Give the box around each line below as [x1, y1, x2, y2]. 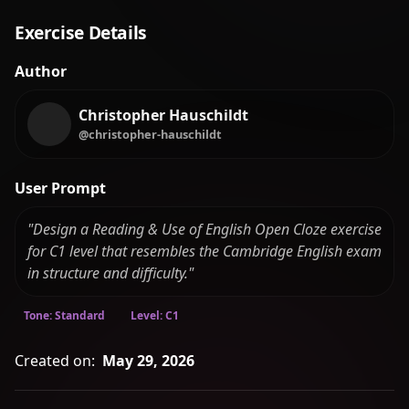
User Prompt [15, 177, 106, 198]
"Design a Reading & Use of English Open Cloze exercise [26, 219, 382, 240]
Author [15, 61, 67, 81]
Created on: [15, 351, 95, 372]
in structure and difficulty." [26, 263, 194, 284]
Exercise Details [15, 20, 147, 45]
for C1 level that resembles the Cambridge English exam [26, 241, 382, 262]
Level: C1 [131, 308, 179, 324]
